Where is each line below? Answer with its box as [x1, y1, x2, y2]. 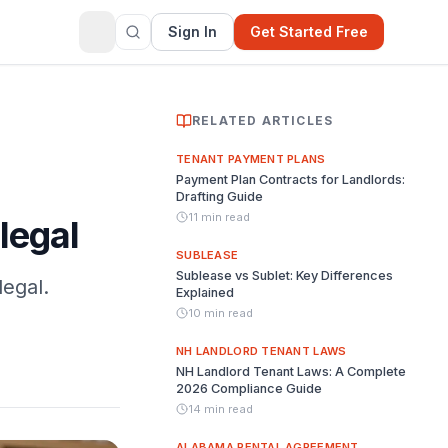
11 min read [188, 210, 250, 224]
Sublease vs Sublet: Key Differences [176, 268, 393, 283]
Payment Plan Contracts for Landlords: [176, 172, 405, 187]
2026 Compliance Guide [176, 381, 322, 396]
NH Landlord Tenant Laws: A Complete [176, 364, 406, 379]
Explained [176, 285, 234, 300]
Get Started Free [250, 23, 368, 40]
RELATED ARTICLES [192, 113, 334, 128]
